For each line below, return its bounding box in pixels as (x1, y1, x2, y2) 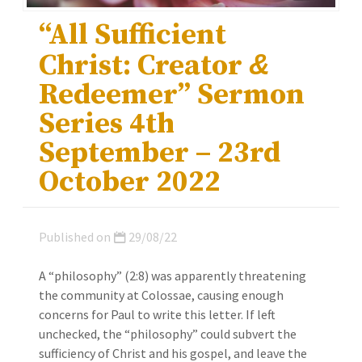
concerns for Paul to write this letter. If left (39, 305, 276, 322)
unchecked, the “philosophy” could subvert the (39, 325, 297, 342)
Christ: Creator (39, 47, 249, 84)
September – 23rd (39, 134, 280, 171)
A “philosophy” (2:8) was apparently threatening (39, 267, 306, 284)
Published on (39, 228, 113, 245)
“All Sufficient (39, 16, 226, 53)
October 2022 (39, 163, 221, 200)
